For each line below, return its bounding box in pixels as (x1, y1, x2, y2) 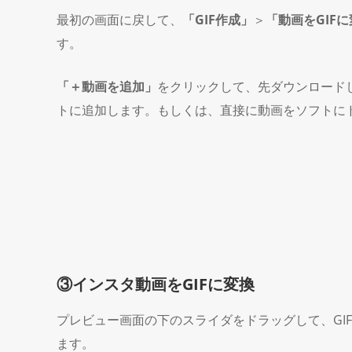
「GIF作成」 (182, 11, 253, 28)
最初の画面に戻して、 (57, 11, 182, 28)
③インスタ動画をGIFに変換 (57, 273, 255, 295)
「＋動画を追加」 (57, 78, 157, 95)
